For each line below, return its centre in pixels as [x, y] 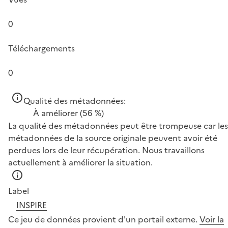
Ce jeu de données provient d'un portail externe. [104, 219]
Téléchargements [41, 48]
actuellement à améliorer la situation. [80, 162]
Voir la [212, 219]
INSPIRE [32, 205]
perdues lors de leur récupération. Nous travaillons [106, 150]
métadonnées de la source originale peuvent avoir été [113, 138]
